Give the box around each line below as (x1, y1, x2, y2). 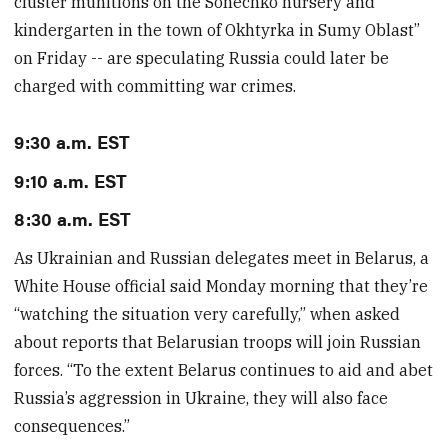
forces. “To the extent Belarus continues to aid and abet (14, 360, 434, 381)
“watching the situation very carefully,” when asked (14, 304, 401, 325)
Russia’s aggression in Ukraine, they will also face (14, 388, 389, 409)
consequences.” (14, 416, 131, 437)
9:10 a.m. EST (14, 166, 128, 193)
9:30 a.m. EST (14, 128, 131, 155)
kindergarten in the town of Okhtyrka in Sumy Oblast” (14, 20, 421, 41)
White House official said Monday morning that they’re (14, 276, 429, 297)
